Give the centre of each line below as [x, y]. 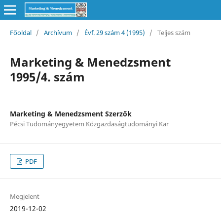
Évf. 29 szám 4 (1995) [114, 32]
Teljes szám [174, 32]
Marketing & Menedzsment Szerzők [71, 113]
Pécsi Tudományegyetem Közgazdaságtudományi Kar [89, 124]
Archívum [58, 32]
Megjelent [24, 196]
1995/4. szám [47, 76]
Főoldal [20, 32]
